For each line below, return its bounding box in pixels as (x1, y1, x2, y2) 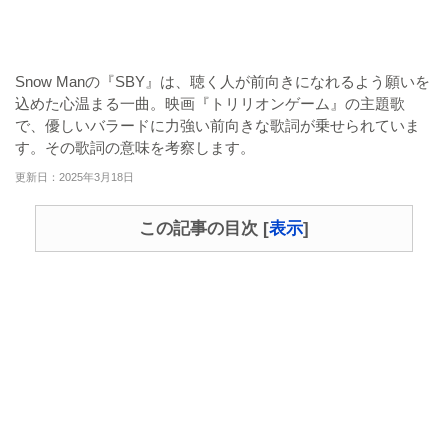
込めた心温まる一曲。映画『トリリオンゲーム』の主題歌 (15, 95, 405, 112)
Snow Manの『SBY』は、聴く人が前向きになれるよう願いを (15, 73, 430, 90)
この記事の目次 (139, 219, 263, 238)
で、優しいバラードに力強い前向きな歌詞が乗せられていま (15, 117, 420, 134)
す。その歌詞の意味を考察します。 (15, 139, 255, 156)
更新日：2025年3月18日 (15, 171, 134, 183)
